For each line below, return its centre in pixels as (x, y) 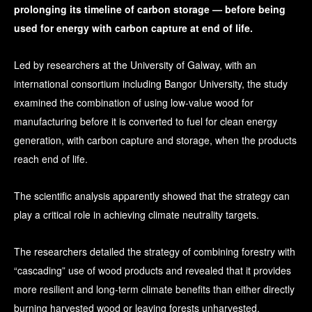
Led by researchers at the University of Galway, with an (135, 65)
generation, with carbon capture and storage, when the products (155, 140)
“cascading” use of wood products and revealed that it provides (153, 271)
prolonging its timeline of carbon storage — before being (150, 9)
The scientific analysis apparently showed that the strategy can (152, 196)
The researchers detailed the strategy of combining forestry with (155, 252)
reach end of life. (51, 159)
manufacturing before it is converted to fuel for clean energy (146, 122)
